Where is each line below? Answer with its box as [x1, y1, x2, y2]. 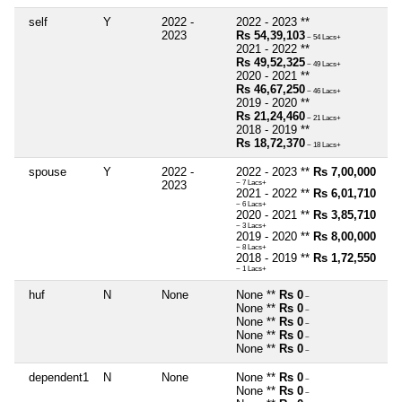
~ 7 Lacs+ [236, 178, 267, 187]
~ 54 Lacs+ [305, 32, 341, 41]
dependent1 [29, 370, 89, 384]
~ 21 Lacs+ [305, 113, 341, 122]
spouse [29, 164, 66, 179]
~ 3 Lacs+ [236, 221, 267, 230]
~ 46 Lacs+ [305, 86, 341, 95]
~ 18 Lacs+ [305, 140, 341, 149]
